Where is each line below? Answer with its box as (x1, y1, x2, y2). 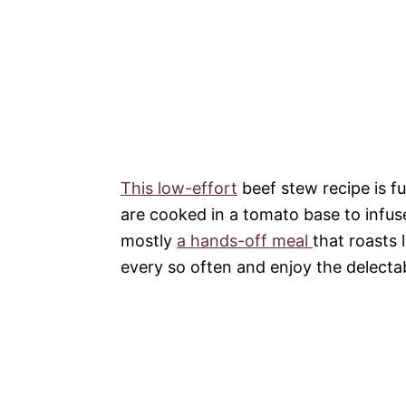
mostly (121, 230, 177, 250)
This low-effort (121, 178, 237, 198)
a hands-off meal (177, 230, 313, 250)
